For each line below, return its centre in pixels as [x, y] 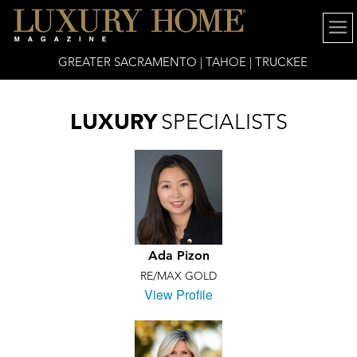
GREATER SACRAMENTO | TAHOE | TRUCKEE [182, 62]
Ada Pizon [178, 255]
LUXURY [114, 122]
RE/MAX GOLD [178, 276]
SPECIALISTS [224, 122]
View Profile [178, 294]
